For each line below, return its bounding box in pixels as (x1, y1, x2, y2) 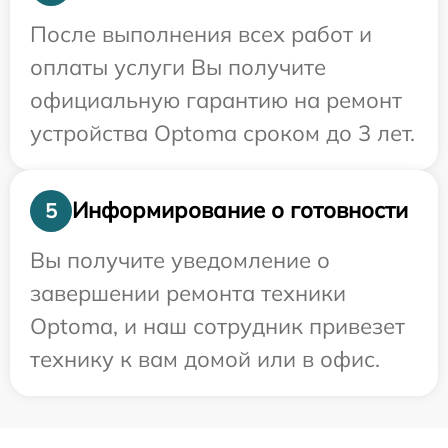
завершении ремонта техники (30, 278, 346, 307)
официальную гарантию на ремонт (30, 85, 402, 114)
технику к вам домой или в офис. (30, 344, 380, 373)
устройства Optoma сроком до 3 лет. (30, 118, 415, 147)
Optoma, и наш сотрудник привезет (30, 311, 405, 340)
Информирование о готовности (72, 196, 408, 225)
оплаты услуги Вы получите (30, 52, 326, 81)
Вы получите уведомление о (30, 245, 330, 274)
